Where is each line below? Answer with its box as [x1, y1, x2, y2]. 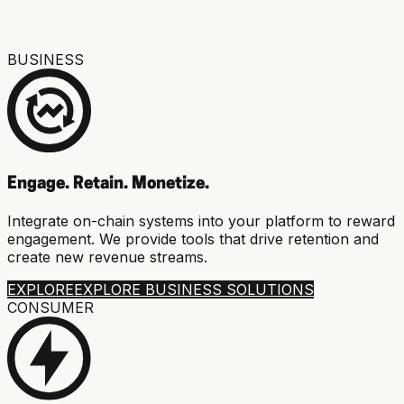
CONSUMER [7, 298, 94, 317]
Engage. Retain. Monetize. [7, 175, 209, 193]
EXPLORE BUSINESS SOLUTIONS [74, 280, 314, 299]
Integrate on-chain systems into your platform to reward [7, 212, 395, 231]
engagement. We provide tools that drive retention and [7, 230, 379, 249]
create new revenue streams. [7, 248, 207, 267]
